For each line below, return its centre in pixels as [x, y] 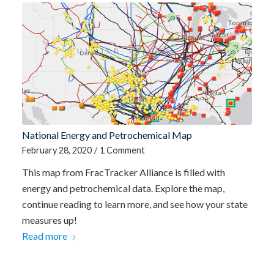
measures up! [49, 220]
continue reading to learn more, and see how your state [135, 204]
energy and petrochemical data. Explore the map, [123, 188]
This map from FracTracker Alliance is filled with [123, 172]
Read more [44, 235]
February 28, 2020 [57, 150]
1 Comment [122, 150]
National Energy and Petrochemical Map [107, 135]
